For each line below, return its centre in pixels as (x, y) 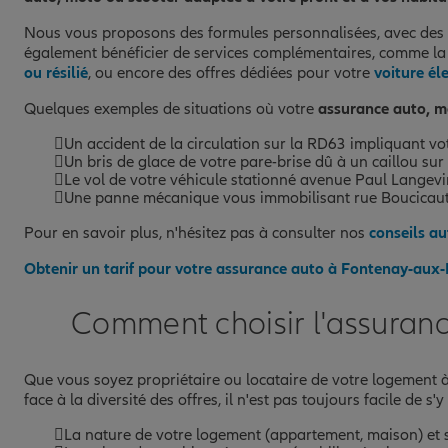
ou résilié (56, 72)
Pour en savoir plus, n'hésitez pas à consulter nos (196, 232)
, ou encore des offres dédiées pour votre (231, 72)
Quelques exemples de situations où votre (171, 108)
